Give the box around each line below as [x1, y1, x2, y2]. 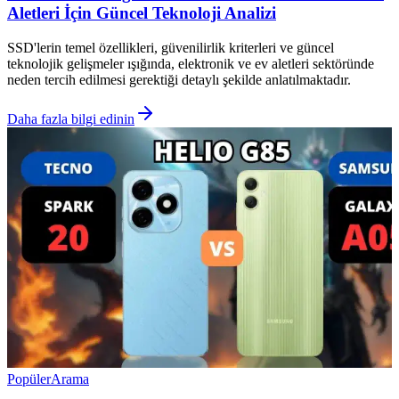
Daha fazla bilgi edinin [7, 111, 134, 127]
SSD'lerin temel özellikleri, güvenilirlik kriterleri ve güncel [7, 40, 334, 56]
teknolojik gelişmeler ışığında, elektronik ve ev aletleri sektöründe [7, 56, 374, 72]
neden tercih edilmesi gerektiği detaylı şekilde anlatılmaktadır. [7, 72, 351, 88]
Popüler [7, 371, 51, 387]
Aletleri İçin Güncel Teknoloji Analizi [7, 4, 276, 23]
